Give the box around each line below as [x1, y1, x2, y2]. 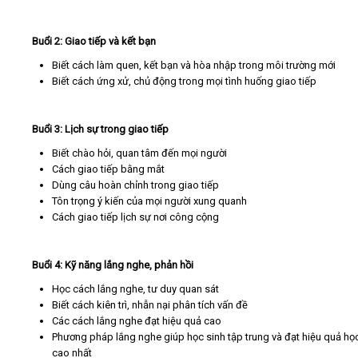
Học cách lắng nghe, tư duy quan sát [52, 282, 219, 295]
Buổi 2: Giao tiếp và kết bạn [32, 34, 156, 47]
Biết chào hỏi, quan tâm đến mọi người [52, 146, 227, 159]
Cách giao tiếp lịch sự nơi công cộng [52, 210, 219, 223]
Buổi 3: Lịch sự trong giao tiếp [32, 122, 169, 135]
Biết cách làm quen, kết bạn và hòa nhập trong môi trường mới [52, 58, 336, 71]
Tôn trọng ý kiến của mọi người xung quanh [52, 194, 247, 207]
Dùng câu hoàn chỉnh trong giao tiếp [52, 178, 219, 191]
